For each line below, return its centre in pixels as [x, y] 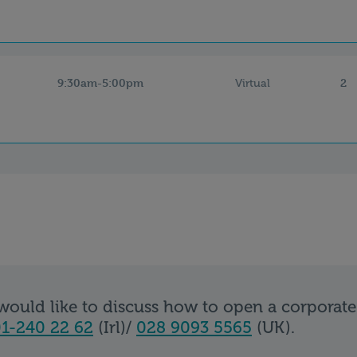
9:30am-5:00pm [100, 82]
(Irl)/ [115, 327]
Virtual [252, 83]
